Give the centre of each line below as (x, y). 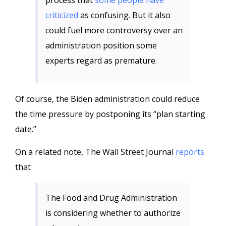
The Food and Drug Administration (111, 198)
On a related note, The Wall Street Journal (95, 152)
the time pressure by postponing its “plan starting (110, 114)
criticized (62, 15)
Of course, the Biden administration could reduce (107, 99)
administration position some (101, 45)
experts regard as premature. (101, 61)
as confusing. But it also (124, 15)
